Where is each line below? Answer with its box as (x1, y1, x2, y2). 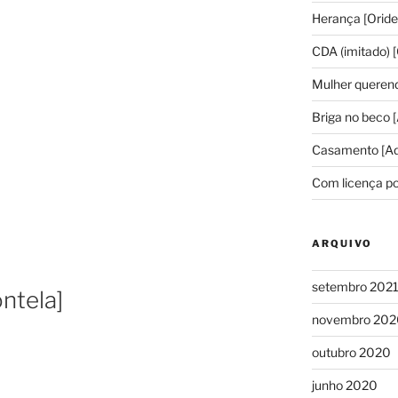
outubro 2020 (311, 344, 391, 360)
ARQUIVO (311, 236, 372, 250)
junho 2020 (311, 377, 378, 393)
